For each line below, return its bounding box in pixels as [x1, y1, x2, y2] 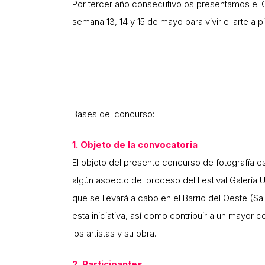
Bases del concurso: [72, 108, 154, 120]
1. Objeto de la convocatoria [72, 139, 198, 151]
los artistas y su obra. [72, 228, 156, 240]
